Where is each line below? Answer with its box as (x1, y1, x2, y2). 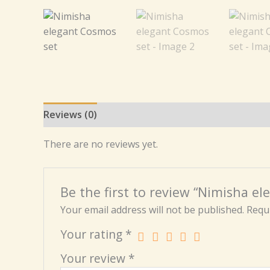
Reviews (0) (43, 108, 97, 121)
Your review (60, 250, 128, 267)
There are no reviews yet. (43, 137, 158, 151)
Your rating (60, 226, 125, 243)
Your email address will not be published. (60, 203, 244, 217)
